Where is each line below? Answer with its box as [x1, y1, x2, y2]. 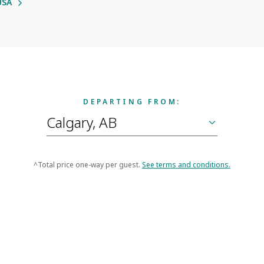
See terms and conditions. [142, 159, 230, 170]
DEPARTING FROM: [82, 96, 181, 107]
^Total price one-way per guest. [34, 159, 142, 170]
